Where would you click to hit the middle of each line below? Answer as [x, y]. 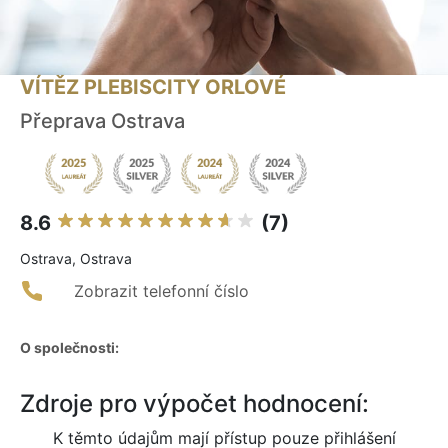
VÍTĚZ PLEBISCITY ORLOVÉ [153, 87]
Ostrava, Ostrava [76, 259]
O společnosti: [69, 348]
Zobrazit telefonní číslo [161, 291]
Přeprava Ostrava [102, 121]
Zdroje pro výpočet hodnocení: [194, 404]
